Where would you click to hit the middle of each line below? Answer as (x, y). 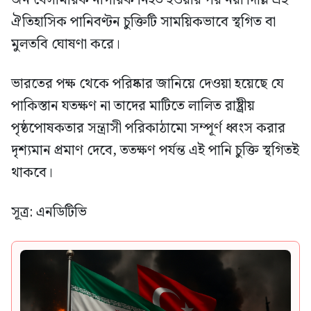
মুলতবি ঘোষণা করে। (66, 45)
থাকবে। (32, 173)
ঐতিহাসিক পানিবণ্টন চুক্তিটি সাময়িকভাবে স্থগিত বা (143, 23)
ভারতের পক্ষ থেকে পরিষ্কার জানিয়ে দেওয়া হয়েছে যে (148, 84)
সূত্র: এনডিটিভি (49, 213)
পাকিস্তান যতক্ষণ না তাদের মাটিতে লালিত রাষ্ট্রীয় (133, 107)
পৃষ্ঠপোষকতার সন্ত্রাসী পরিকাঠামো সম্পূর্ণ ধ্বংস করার (148, 129)
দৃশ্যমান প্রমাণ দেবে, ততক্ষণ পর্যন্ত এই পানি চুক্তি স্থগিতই (155, 151)
